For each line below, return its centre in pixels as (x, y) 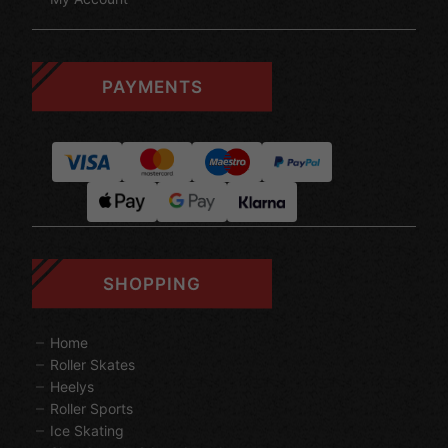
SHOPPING (152, 283)
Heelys (72, 387)
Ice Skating (87, 431)
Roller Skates (92, 365)
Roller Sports (91, 409)
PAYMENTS (152, 86)
